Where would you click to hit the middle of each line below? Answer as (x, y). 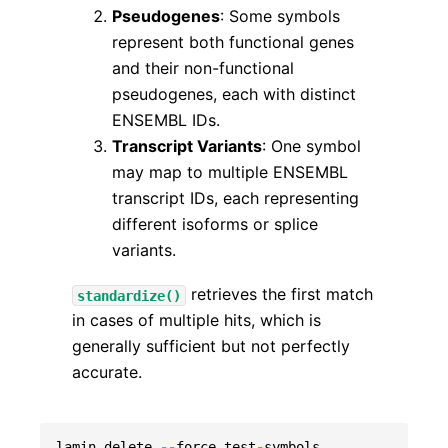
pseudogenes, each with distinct (233, 94)
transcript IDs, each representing (235, 198)
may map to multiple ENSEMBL (229, 172)
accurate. (106, 372)
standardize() (128, 295)
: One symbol (311, 146)
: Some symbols (279, 16)
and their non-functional (202, 68)
